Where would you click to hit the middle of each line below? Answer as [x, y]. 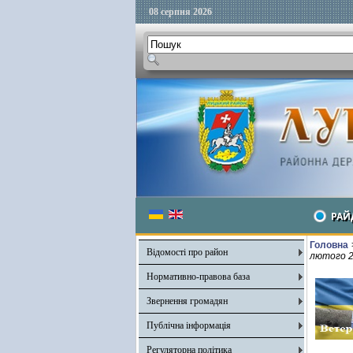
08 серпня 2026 [180, 12]
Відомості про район [187, 252]
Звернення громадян [187, 301]
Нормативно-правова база [198, 277]
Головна [329, 245]
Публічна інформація [189, 325]
